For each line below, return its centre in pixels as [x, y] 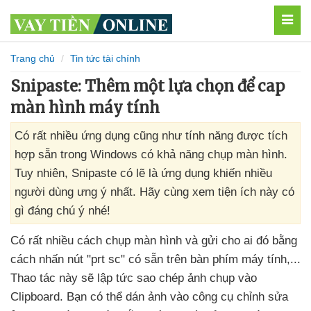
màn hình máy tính [85, 108]
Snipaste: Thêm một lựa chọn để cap [148, 86]
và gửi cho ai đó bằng [241, 241]
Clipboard [35, 297]
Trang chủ [33, 58]
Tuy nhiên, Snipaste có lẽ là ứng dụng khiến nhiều [143, 173]
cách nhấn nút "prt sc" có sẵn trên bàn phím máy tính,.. [154, 259]
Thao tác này [46, 278]
